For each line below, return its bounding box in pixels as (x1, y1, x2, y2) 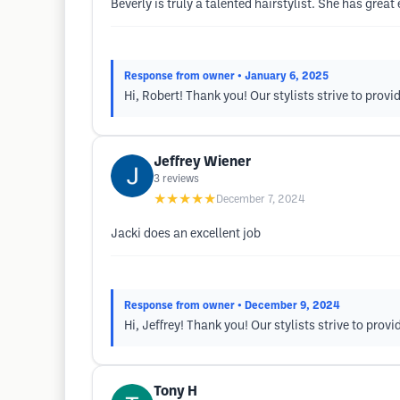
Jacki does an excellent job (111, 229, 261, 240)
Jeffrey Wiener (154, 155, 251, 169)
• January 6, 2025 (237, 71, 329, 81)
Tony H (154, 385, 197, 398)
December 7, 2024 (216, 195, 305, 204)
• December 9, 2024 (237, 301, 340, 311)
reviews (162, 174, 199, 184)
